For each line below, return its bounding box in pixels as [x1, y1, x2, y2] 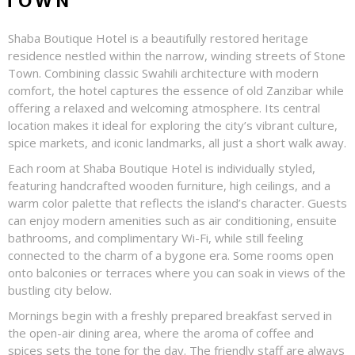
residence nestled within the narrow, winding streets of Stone [8, 48, 345, 63]
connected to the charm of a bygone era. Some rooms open [8, 247, 334, 263]
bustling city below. [8, 282, 112, 298]
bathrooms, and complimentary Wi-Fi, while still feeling [8, 230, 303, 246]
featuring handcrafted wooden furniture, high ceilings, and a [8, 177, 330, 193]
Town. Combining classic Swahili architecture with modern [8, 65, 319, 81]
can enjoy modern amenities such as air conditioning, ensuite [8, 212, 337, 228]
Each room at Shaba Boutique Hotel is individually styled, [8, 160, 315, 176]
